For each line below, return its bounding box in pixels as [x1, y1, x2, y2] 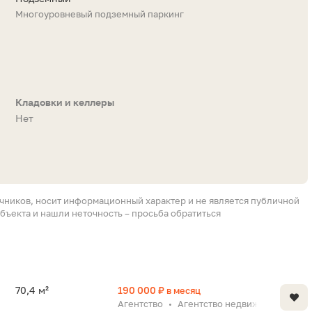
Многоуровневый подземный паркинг [15, 8, 184, 20]
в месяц [166, 285, 201, 297]
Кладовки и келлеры [15, 96, 114, 109]
